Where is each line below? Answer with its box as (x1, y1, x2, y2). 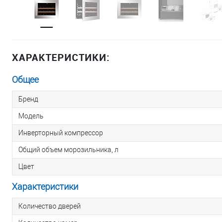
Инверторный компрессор (18, 129, 103, 137)
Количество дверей (18, 202, 81, 211)
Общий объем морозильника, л (18, 146, 118, 154)
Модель (18, 112, 44, 120)
